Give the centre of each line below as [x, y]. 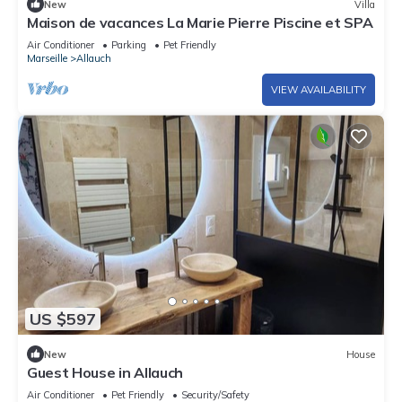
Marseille [47, 59]
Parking [129, 45]
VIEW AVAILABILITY [319, 90]
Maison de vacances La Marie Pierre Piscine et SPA [200, 23]
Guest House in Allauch [105, 373]
